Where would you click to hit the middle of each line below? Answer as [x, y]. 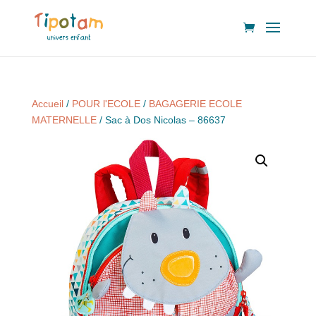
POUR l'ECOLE [106, 104]
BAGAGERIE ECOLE [195, 104]
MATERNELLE [64, 120]
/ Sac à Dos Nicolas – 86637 [161, 120]
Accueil [47, 104]
